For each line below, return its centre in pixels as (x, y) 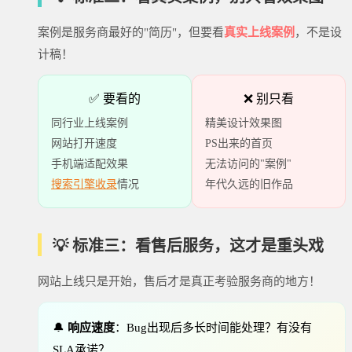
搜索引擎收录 (84, 184)
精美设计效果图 (244, 123)
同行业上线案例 (90, 123)
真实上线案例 (259, 32)
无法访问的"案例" (248, 163)
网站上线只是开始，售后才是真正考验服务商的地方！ (179, 281)
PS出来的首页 (239, 143)
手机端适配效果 (90, 163)
